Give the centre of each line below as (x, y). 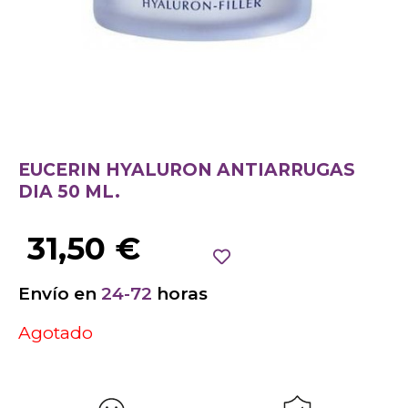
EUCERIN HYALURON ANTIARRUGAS (187, 170)
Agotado (56, 333)
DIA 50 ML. (69, 192)
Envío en (60, 293)
